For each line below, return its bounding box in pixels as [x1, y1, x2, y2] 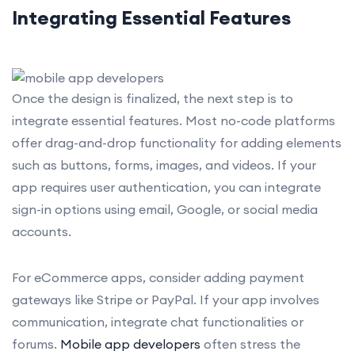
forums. [12, 335, 60, 352]
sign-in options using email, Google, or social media [12, 200, 318, 217]
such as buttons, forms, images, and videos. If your [12, 156, 316, 173]
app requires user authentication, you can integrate [12, 178, 321, 195]
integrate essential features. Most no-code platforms [12, 112, 335, 128]
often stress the [204, 335, 300, 352]
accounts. [12, 223, 71, 239]
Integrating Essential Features [12, 5, 291, 29]
